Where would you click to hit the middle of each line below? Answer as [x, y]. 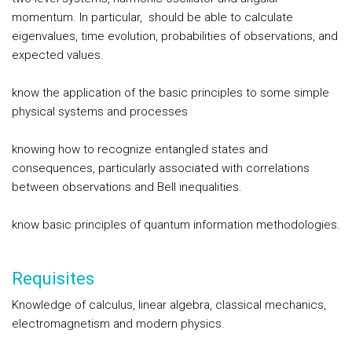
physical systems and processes [100, 112]
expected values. [58, 55]
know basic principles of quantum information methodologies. [176, 225]
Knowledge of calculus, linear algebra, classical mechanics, [169, 305]
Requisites [53, 279]
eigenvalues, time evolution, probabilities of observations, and [175, 36]
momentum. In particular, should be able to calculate [152, 17]
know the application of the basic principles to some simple [170, 93]
